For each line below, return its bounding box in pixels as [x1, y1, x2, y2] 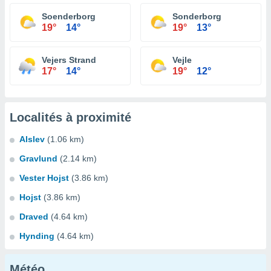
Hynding [19, 231, 54, 241]
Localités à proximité [10, 111, 131, 124]
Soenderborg [42, 11, 96, 21]
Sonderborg [172, 11, 221, 21]
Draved [19, 212, 48, 221]
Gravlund [19, 154, 57, 163]
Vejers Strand [42, 55, 96, 65]
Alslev [19, 134, 45, 144]
